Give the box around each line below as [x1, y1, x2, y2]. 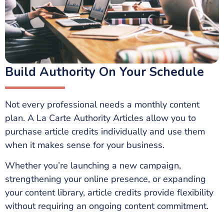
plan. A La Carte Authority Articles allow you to [5, 111, 196, 124]
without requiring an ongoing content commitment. [5, 199, 208, 212]
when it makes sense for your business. [5, 138, 164, 151]
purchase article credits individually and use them [5, 125, 205, 137]
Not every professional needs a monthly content [5, 98, 199, 110]
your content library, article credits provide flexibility [5, 186, 213, 198]
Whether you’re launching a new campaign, [5, 159, 181, 171]
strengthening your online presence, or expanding [5, 172, 206, 185]
